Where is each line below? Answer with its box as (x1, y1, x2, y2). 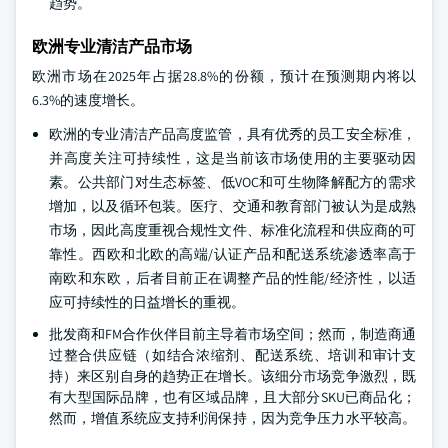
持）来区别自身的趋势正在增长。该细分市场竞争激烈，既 (49, 366, 416, 385)
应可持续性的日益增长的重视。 (49, 292, 245, 311)
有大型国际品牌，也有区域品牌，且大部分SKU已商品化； (49, 387, 416, 406)
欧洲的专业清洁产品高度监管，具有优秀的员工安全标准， (49, 124, 416, 143)
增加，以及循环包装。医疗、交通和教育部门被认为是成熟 (49, 196, 416, 215)
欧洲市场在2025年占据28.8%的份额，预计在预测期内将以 (32, 66, 416, 85)
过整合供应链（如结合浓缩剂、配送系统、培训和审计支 (49, 345, 416, 364)
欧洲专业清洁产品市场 (32, 35, 192, 57)
